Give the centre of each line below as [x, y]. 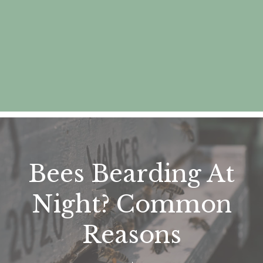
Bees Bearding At [131, 174]
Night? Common [131, 205]
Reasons [131, 235]
